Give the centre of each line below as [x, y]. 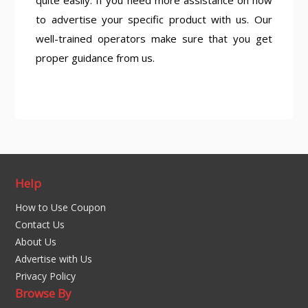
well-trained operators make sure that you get [154, 38]
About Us [36, 242]
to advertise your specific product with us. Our [154, 19]
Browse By [44, 293]
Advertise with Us [54, 259]
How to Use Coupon [61, 207]
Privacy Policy [46, 276]
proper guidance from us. [96, 58]
